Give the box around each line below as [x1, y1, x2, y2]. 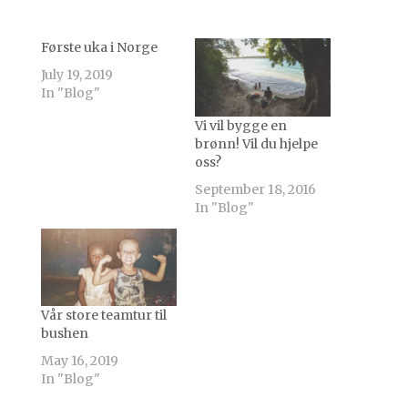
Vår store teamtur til [40, 306, 167, 323]
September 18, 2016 [194, 180, 316, 198]
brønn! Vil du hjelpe [194, 135, 318, 152]
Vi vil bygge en [194, 117, 287, 134]
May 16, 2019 [40, 352, 118, 369]
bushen [40, 324, 88, 342]
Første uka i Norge [40, 39, 158, 56]
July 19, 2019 [40, 66, 113, 84]
